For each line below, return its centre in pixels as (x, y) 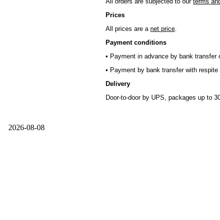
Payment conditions (137, 42)
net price (163, 29)
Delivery (119, 84)
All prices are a (128, 29)
